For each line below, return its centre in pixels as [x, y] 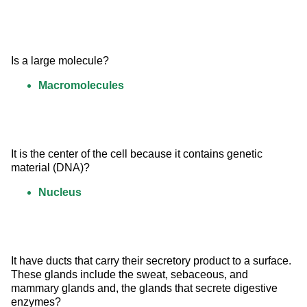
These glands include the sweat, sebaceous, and [131, 275]
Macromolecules [81, 86]
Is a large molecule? [60, 61]
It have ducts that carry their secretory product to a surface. [152, 261]
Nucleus [60, 193]
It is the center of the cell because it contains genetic [138, 154]
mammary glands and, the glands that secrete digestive [146, 288]
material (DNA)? [50, 168]
